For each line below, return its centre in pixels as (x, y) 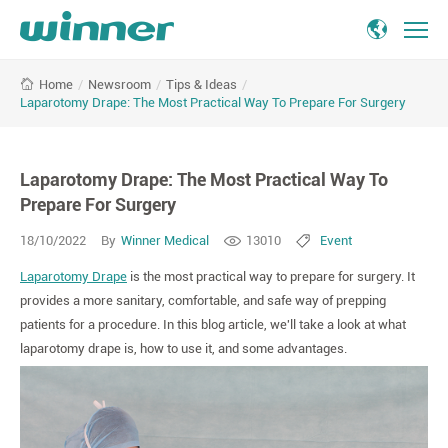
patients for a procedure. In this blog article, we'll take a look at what (213, 324)
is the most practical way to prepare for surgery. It (271, 276)
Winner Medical (165, 240)
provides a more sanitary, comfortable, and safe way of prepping (203, 300)
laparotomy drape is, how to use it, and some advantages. (183, 348)
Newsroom (119, 84)
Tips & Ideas (201, 84)
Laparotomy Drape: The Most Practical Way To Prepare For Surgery (213, 102)
